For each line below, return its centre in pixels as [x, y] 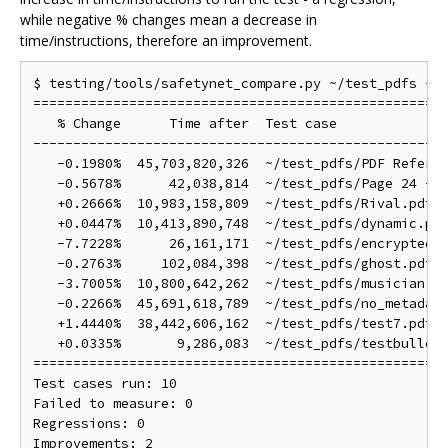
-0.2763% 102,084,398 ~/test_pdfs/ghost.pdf [233, 263]
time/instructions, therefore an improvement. [166, 40]
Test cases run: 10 [105, 383]
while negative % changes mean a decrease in [168, 19]
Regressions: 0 [89, 423]
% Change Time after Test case [185, 123]
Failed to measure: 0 [113, 403]
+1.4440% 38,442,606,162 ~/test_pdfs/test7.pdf [233, 323]
